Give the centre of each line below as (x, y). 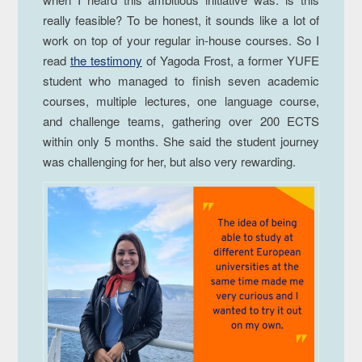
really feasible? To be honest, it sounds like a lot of (181, 20)
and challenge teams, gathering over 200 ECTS (181, 121)
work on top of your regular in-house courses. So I (181, 40)
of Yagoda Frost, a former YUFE (231, 61)
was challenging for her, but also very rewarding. (169, 162)
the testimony (106, 61)
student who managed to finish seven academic (181, 81)
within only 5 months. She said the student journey (181, 141)
